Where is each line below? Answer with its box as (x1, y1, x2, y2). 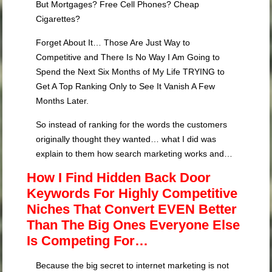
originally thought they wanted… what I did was (36, 134, 217, 144)
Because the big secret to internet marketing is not (36, 260, 229, 270)
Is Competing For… (27, 233, 149, 248)
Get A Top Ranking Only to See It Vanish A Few (36, 81, 216, 91)
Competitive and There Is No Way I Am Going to (36, 52, 220, 62)
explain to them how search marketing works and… (36, 149, 233, 158)
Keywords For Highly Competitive (27, 186, 238, 201)
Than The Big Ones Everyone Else (27, 217, 240, 233)
